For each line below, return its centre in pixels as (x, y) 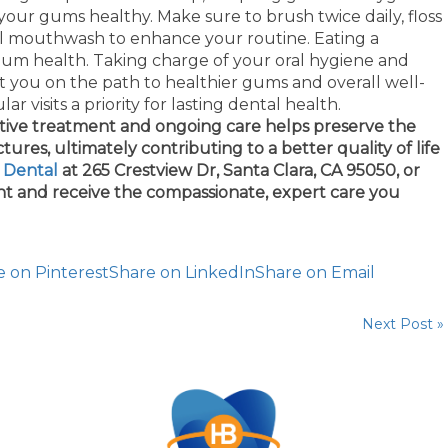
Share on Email (315, 272)
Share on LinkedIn (182, 272)
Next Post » (403, 324)
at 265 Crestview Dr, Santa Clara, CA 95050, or (241, 170)
